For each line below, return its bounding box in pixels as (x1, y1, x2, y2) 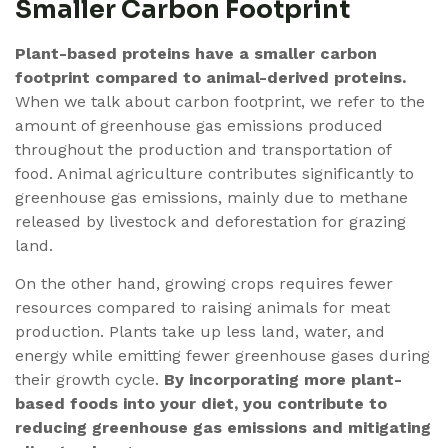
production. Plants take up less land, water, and (15, 322, 385, 342)
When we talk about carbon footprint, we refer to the (15, 91, 425, 111)
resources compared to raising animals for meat (15, 298, 390, 318)
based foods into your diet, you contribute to (15, 394, 387, 414)
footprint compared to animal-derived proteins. (15, 67, 406, 87)
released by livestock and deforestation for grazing (15, 211, 406, 231)
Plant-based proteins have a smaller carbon (15, 43, 377, 63)
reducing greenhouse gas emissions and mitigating (15, 418, 431, 438)
